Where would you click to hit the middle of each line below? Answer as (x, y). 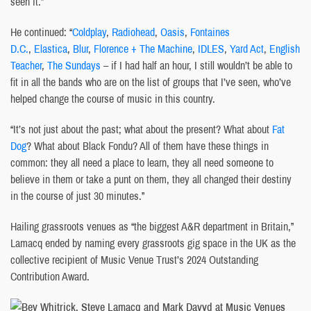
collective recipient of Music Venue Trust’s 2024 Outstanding (134, 259)
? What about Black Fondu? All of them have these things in (148, 145)
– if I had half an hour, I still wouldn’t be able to (196, 65)
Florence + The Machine (143, 48)
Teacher (26, 65)
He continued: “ (41, 32)
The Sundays (74, 65)
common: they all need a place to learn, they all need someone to (142, 162)
